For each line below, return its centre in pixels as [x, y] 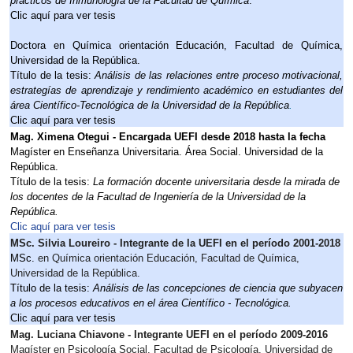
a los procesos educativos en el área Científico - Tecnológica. [151, 303]
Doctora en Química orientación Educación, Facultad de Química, [176, 45]
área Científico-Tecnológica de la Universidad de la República [150, 105]
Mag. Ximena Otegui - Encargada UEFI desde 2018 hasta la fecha [168, 137]
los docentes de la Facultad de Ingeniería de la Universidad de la [158, 197]
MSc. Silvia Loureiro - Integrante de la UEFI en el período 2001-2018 [175, 243]
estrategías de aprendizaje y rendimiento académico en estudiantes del [176, 90]
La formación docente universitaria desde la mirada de [216, 182]
